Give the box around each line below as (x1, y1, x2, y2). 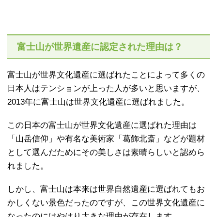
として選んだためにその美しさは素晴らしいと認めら (7, 147, 205, 157)
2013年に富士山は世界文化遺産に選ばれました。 (7, 97, 189, 107)
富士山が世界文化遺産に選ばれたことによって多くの (7, 70, 205, 79)
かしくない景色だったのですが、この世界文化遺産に (7, 198, 205, 207)
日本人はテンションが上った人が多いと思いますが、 (7, 83, 205, 93)
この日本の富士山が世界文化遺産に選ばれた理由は (7, 120, 197, 130)
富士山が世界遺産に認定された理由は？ (17, 41, 183, 52)
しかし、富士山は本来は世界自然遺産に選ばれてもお (7, 184, 205, 194)
